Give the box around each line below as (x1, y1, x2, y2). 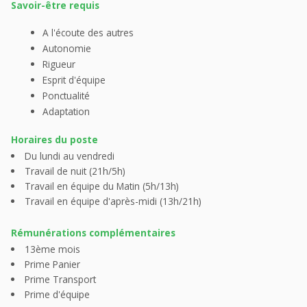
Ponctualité (42, 89, 90, 103)
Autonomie (42, 42, 91, 56)
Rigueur (42, 58, 75, 71)
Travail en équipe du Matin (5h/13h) (24, 180, 179, 193)
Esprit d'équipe (42, 73, 106, 87)
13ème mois (24, 243, 80, 256)
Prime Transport (24, 273, 96, 286)
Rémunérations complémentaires (11, 226, 175, 240)
